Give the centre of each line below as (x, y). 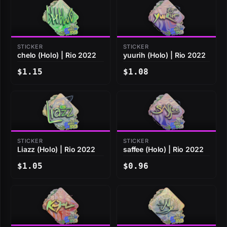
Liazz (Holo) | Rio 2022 (56, 149)
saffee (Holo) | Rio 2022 (163, 149)
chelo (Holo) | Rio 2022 (57, 55)
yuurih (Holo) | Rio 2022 (164, 55)
